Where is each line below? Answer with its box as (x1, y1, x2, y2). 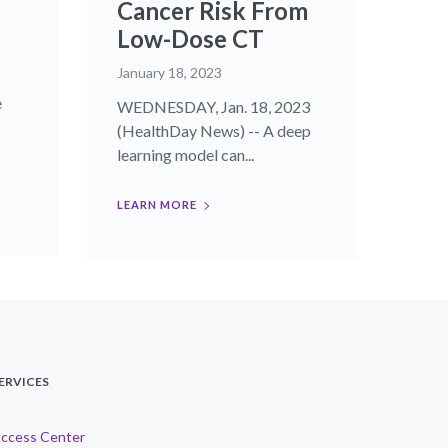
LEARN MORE (116, 198, 197, 211)
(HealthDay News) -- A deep (116, 121, 311, 140)
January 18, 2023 (116, 64, 222, 81)
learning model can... (116, 145, 254, 164)
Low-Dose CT (116, 24, 264, 53)
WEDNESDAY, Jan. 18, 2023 (116, 97, 310, 116)
